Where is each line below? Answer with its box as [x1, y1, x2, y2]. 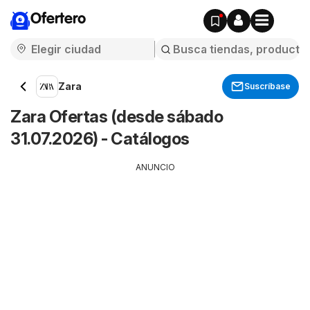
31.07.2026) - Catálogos [10, 129, 190, 149]
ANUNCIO [135, 162, 175, 172]
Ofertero [30, 12, 86, 27]
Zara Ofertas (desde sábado [10, 107, 223, 127]
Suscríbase [244, 81, 291, 91]
